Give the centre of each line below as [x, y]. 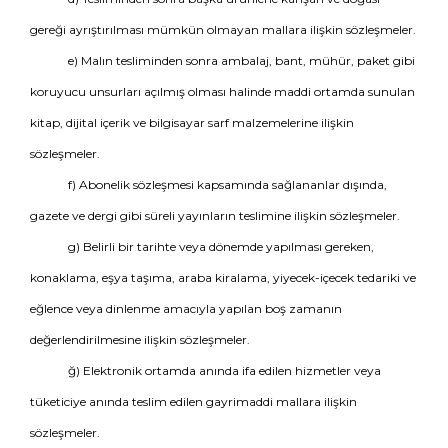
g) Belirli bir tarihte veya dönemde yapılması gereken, [220, 246]
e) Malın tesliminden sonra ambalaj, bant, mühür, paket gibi [241, 60]
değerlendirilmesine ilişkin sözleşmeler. [140, 339]
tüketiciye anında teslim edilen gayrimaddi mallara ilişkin [193, 401]
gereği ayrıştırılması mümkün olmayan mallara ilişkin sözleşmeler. [223, 29]
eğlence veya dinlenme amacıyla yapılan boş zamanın [186, 308]
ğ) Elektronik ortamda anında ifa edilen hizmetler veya [224, 370]
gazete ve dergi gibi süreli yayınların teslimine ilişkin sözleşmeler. [215, 215]
